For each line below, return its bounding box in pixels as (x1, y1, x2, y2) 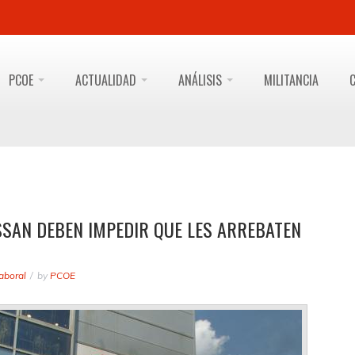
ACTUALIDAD (75, 71, 139, 90)
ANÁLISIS (178, 71, 225, 90)
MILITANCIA (264, 71, 319, 90)
